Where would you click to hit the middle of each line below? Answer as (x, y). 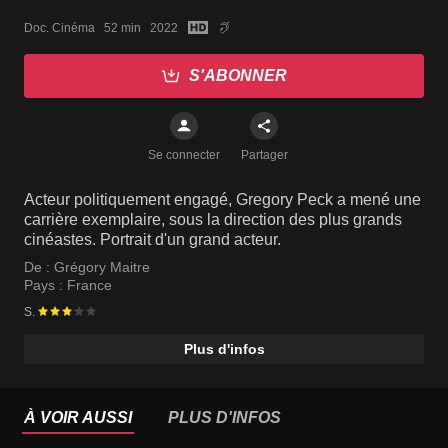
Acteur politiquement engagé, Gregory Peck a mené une (222, 199)
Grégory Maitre (102, 267)
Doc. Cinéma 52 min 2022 (101, 27)
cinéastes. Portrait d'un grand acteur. (152, 239)
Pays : (45, 285)
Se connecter (184, 155)
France (89, 285)
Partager (264, 155)
